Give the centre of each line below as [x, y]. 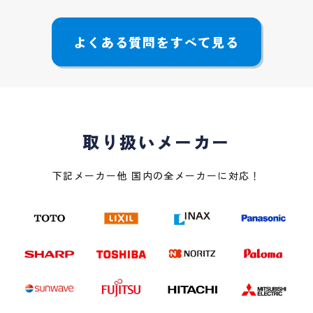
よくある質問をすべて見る [156, 42]
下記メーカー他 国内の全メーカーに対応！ [156, 175]
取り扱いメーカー [156, 141]
